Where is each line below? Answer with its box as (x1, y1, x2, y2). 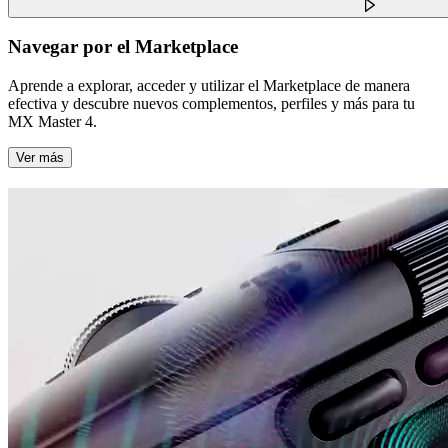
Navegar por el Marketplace (8, 36, 238, 58)
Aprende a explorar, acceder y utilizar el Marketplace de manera (8, 77, 410, 95)
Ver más (16, 150, 64, 166)
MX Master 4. (8, 113, 97, 131)
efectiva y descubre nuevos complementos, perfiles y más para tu (8, 95, 415, 113)
